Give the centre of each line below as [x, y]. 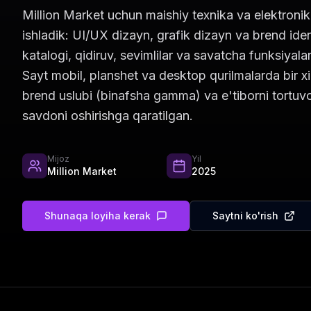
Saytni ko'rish [245, 216]
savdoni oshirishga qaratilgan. [108, 116]
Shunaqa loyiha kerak [98, 216]
